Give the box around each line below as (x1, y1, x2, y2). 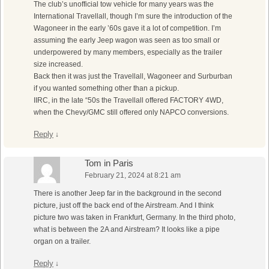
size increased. (34, 60, 83, 69)
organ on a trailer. (34, 237, 91, 246)
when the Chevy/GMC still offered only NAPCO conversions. (34, 108, 229, 117)
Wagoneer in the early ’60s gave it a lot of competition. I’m (34, 24, 221, 33)
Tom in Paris (85, 158, 133, 169)
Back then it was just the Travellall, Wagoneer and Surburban (34, 72, 232, 81)
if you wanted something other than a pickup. (34, 84, 179, 93)
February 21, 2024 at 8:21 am (85, 171, 181, 180)
